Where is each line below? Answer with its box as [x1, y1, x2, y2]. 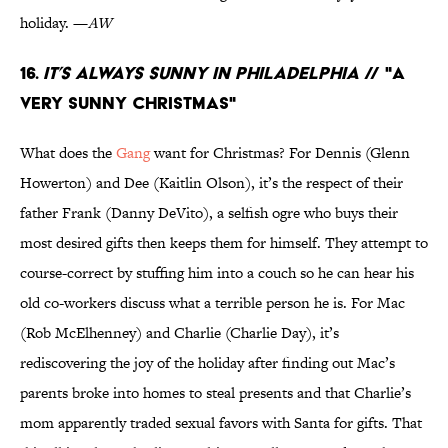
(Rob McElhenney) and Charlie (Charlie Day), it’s [20, 322, 339, 344]
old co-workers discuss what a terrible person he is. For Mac [20, 292, 405, 314]
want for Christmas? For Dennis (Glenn [150, 142, 410, 164]
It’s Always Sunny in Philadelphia [43, 62, 359, 84]
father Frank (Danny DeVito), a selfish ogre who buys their [20, 202, 398, 224]
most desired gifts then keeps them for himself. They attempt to [20, 232, 428, 254]
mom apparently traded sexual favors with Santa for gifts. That [20, 412, 422, 434]
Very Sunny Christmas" [20, 92, 236, 114]
